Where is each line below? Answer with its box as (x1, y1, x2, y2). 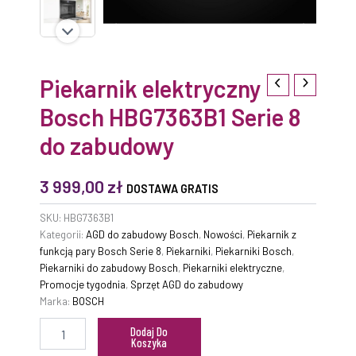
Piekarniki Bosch (215, 244, 292, 257)
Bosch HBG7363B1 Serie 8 (40, 102, 300, 131)
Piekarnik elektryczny (40, 73, 261, 103)
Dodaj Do (130, 324, 168, 339)
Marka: (40, 294, 72, 308)
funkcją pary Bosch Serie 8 (40, 244, 161, 257)
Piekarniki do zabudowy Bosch (40, 261, 178, 274)
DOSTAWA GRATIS (126, 181, 219, 195)
